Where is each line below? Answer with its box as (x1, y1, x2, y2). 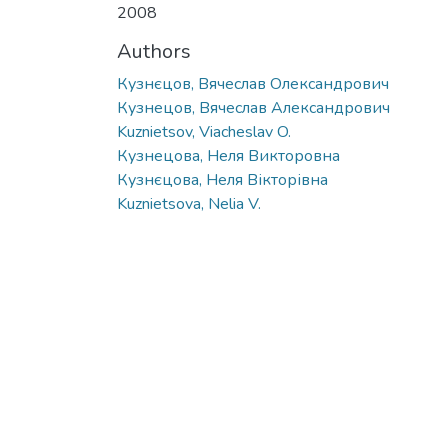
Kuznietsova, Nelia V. (117, 192, 261, 215)
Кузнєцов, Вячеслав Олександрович (117, 72, 389, 95)
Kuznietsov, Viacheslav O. (117, 120, 291, 143)
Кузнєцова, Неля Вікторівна (117, 168, 328, 191)
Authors (117, 37, 191, 65)
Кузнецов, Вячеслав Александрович (117, 96, 390, 119)
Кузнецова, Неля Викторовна (117, 144, 340, 167)
